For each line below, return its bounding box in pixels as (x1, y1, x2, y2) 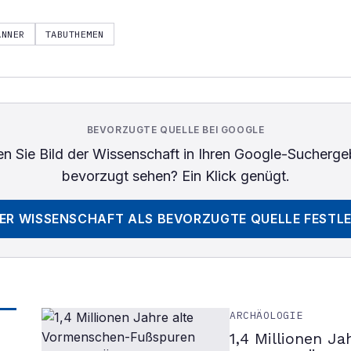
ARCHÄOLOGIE (230, 309, 304, 322)
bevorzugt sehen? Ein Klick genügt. (61, 168, 290, 184)
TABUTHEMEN (45, 28, 104, 40)
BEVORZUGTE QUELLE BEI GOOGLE (86, 124, 265, 136)
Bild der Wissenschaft (38, 146, 179, 162)
